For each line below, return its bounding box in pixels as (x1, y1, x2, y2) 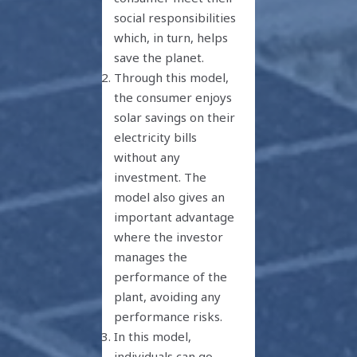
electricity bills (114, 129, 198, 146)
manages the (114, 249, 188, 265)
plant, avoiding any (114, 288, 222, 305)
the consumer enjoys (114, 89, 233, 106)
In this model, (114, 328, 192, 345)
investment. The (114, 169, 207, 186)
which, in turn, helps (114, 29, 229, 46)
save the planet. (114, 49, 205, 66)
